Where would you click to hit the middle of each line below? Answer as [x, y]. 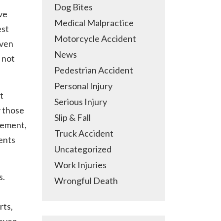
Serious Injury [81, 102]
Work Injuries [80, 165]
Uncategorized [83, 149]
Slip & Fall [73, 117]
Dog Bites [74, 7]
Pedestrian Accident [94, 70]
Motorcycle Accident [95, 38]
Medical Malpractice [94, 23]
